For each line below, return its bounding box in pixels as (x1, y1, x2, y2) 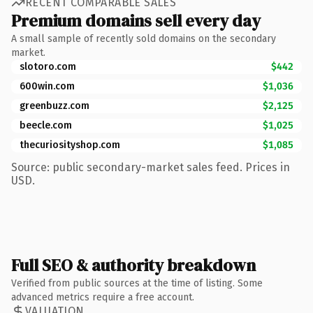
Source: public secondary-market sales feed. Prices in (11, 160, 290, 174)
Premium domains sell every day (11, 8, 261, 32)
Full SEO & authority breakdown (11, 253, 256, 277)
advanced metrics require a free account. (11, 291, 194, 303)
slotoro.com (20, 60, 76, 73)
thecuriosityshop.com (20, 138, 120, 151)
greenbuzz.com (20, 99, 89, 112)
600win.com (20, 80, 75, 92)
